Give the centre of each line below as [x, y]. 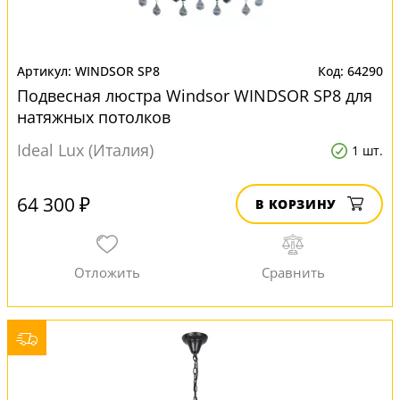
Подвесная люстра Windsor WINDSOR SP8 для [195, 96]
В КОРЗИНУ [296, 204]
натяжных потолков [94, 117]
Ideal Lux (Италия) [85, 150]
